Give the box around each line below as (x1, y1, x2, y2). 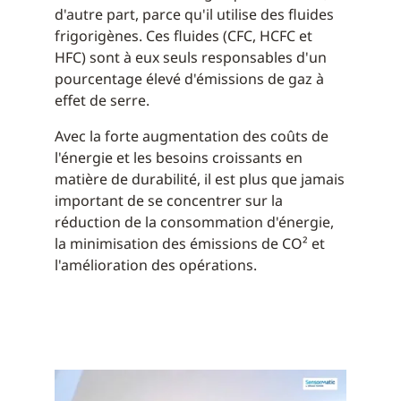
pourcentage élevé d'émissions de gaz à (55, 69, 324, 89)
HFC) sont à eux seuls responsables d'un (55, 47, 327, 67)
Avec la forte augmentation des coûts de (55, 126, 328, 146)
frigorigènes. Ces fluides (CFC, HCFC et (55, 26, 312, 46)
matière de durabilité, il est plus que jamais (55, 169, 345, 189)
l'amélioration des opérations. (55, 255, 257, 275)
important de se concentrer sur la (55, 191, 283, 210)
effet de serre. (55, 90, 149, 110)
